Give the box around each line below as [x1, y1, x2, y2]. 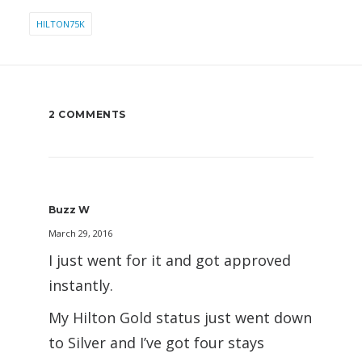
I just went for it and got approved [48, 250, 291, 271]
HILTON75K [36, 18, 85, 31]
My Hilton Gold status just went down [48, 308, 312, 328]
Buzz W [48, 204, 90, 217]
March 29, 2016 [48, 227, 112, 240]
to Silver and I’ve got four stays [48, 333, 264, 353]
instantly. [48, 276, 113, 296]
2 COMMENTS [48, 108, 126, 121]
